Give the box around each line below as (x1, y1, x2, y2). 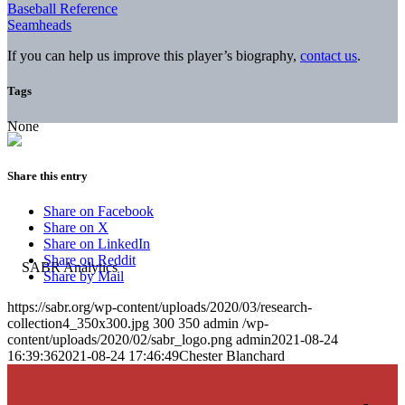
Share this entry (7, 169, 88, 184)
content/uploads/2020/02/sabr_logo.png (7, 332, 232, 348)
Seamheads (7, 16, 71, 33)
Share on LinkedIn (43, 236, 150, 252)
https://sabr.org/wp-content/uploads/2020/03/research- (7, 299, 312, 316)
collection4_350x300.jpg (7, 316, 149, 332)
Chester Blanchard (179, 348, 285, 364)
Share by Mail (43, 268, 124, 285)
